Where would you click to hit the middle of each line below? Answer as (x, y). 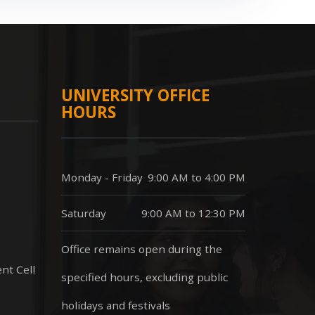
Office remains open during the (141, 249)
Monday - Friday (102, 177)
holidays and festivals (115, 305)
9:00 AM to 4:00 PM (197, 177)
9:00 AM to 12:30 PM (193, 213)
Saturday (83, 213)
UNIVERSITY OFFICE (135, 95)
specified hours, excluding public (144, 277)
